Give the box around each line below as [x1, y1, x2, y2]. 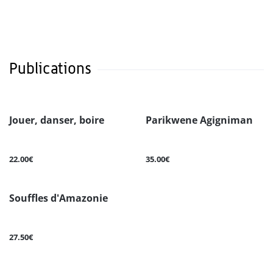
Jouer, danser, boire [9, 113, 104, 127]
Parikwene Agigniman [146, 113, 253, 127]
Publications [9, 59, 91, 78]
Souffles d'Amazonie [9, 191, 108, 205]
